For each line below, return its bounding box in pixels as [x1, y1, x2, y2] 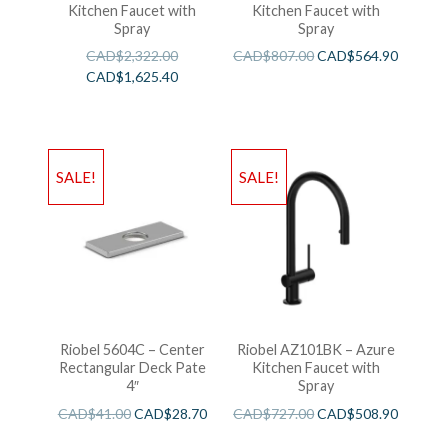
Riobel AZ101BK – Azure [236, 341, 395, 359]
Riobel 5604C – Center [59, 341, 205, 359]
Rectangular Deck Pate [58, 359, 206, 377]
